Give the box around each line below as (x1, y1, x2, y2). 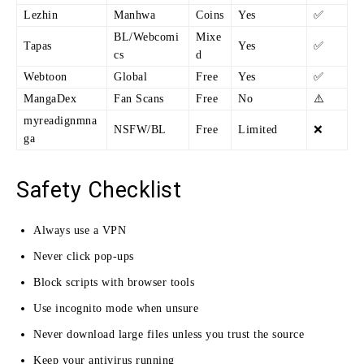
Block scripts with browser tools (33, 275, 194, 288)
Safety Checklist (16, 176, 181, 203)
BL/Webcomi (114, 30, 179, 43)
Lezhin (24, 8, 58, 21)
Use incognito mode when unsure (33, 301, 198, 314)
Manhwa (114, 8, 155, 21)
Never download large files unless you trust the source (33, 327, 304, 340)
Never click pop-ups (33, 249, 134, 262)
